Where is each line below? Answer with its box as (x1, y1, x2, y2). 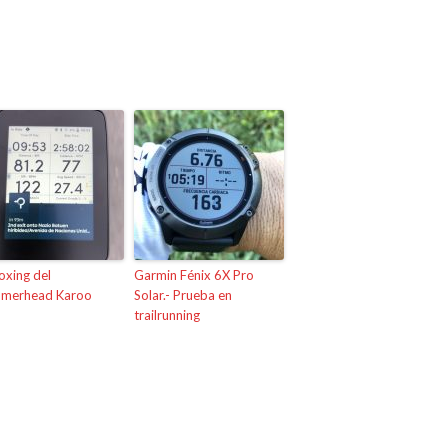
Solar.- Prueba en (134, 286, 232, 303)
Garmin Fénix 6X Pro (134, 266, 254, 283)
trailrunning (134, 306, 200, 323)
